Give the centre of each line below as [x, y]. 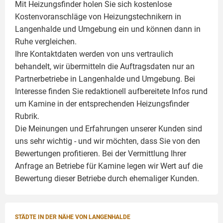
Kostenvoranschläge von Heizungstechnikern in [98, 17]
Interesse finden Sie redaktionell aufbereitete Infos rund [111, 91]
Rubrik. [27, 116]
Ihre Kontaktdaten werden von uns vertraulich [94, 54]
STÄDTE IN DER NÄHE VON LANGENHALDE [73, 217]
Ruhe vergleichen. [46, 42]
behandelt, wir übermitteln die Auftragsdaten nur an [105, 66]
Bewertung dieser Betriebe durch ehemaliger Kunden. [107, 178]
